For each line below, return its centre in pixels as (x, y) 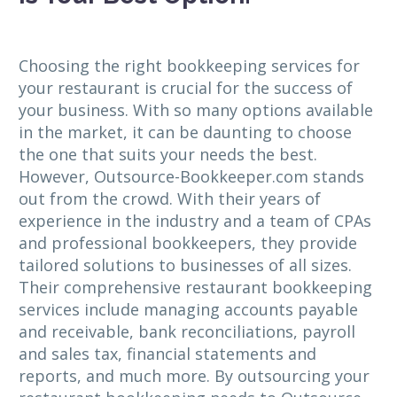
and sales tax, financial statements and (167, 353)
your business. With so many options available (196, 109)
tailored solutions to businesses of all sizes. (185, 265)
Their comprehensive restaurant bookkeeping (195, 287)
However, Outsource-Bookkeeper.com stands (191, 176)
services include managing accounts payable (188, 309)
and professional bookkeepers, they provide (188, 242)
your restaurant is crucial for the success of (186, 87)
